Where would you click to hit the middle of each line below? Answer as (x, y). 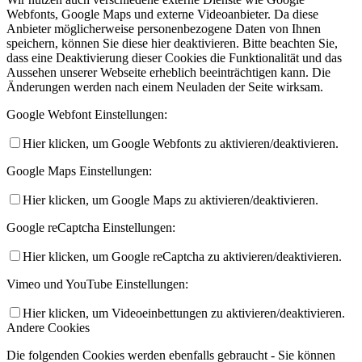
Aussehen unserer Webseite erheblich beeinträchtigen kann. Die (168, 73)
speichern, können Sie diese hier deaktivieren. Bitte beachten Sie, (172, 44)
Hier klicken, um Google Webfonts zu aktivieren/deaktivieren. (181, 144)
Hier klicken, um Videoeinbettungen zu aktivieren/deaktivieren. (184, 314)
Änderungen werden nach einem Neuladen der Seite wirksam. (165, 87)
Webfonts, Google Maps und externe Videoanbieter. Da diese (162, 15)
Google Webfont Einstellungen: (87, 115)
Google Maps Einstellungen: (79, 171)
